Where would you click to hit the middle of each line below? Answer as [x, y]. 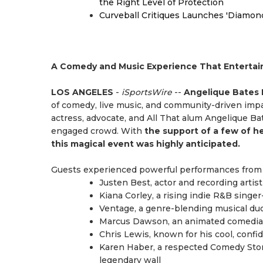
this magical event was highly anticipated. [146, 144]
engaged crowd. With [98, 131]
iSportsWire [147, 92]
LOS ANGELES [82, 92]
